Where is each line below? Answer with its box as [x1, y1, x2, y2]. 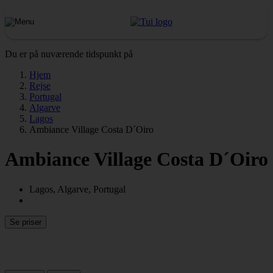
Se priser [10, 217, 41, 227]
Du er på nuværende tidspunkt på [5, 49, 133, 59]
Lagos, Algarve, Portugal [29, 183, 126, 194]
